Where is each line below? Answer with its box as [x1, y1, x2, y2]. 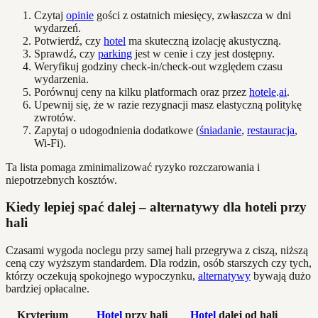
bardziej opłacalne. [6, 283, 89, 295]
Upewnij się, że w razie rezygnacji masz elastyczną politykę [34, 98, 302, 111]
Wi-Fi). [34, 136, 66, 149]
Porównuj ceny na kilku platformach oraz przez [34, 85, 249, 98]
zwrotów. [34, 111, 76, 124]
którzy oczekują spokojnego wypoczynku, [6, 270, 198, 283]
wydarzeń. [34, 21, 81, 34]
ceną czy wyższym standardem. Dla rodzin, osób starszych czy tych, [6, 257, 312, 270]
